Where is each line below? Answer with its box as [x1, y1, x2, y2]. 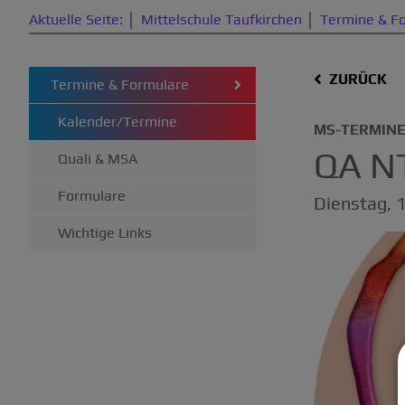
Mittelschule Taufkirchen [141, 11, 302, 28]
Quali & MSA [58, 150, 137, 167]
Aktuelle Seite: [29, 11, 123, 28]
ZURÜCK [329, 71, 387, 88]
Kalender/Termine [58, 113, 177, 130]
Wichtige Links [58, 224, 152, 241]
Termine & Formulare [51, 76, 189, 93]
